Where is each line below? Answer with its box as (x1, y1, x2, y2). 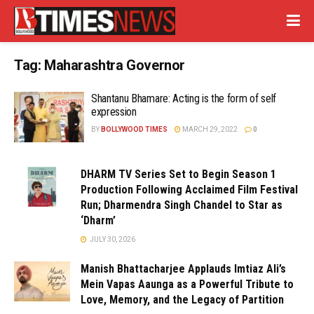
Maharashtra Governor (44, 57, 186, 74)
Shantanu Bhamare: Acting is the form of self (91, 92, 276, 105)
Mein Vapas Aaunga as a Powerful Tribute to (81, 277, 294, 291)
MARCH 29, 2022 (181, 125, 238, 133)
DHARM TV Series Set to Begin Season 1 (81, 167, 276, 181)
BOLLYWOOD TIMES (101, 125, 168, 133)
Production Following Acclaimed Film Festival (81, 182, 298, 196)
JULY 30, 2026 (88, 235, 135, 243)
